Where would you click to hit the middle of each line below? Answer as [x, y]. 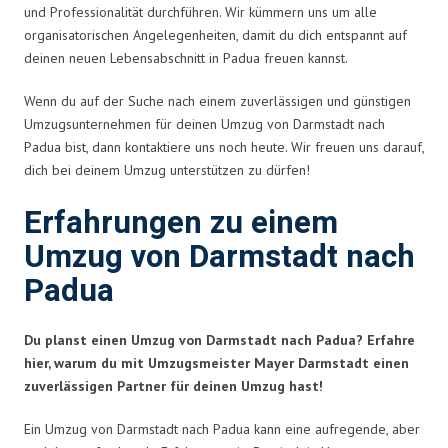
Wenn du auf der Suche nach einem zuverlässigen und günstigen [217, 100]
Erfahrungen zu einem [181, 223]
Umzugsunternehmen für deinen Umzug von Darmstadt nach [204, 123]
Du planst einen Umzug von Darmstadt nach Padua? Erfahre [219, 339]
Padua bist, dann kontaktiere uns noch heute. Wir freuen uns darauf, [224, 146]
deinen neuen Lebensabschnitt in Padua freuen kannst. [186, 57]
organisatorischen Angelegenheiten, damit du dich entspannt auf [215, 34]
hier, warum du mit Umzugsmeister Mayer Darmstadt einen [216, 362]
